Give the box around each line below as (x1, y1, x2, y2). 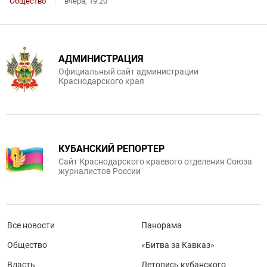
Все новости (7, 220, 55, 230)
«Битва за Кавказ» (141, 240, 215, 250)
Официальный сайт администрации (58, 66, 198, 76)
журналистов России (58, 166, 141, 176)
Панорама (141, 220, 182, 230)
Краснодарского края (58, 76, 144, 86)
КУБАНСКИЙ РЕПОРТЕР (58, 142, 164, 154)
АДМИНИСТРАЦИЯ (58, 52, 144, 64)
